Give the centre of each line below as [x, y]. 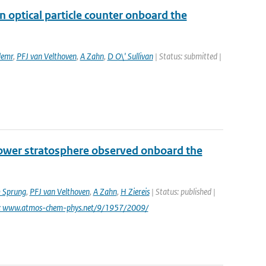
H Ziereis [135, 191]
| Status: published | [182, 191]
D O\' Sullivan [130, 56]
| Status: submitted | [187, 56]
